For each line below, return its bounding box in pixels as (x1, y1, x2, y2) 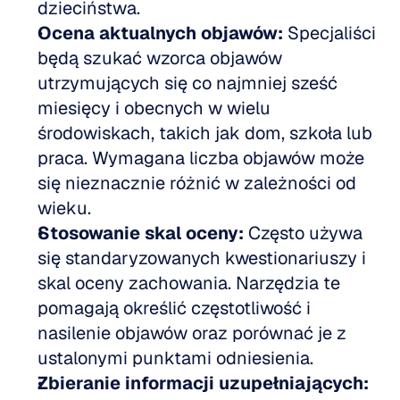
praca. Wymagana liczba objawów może (37, 146, 364, 170)
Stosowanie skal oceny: (37, 221, 244, 245)
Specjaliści (283, 21, 376, 45)
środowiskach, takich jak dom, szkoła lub (37, 121, 372, 145)
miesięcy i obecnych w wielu (37, 96, 271, 120)
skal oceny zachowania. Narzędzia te (37, 271, 340, 295)
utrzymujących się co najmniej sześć (37, 71, 337, 95)
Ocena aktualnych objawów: (37, 21, 283, 45)
